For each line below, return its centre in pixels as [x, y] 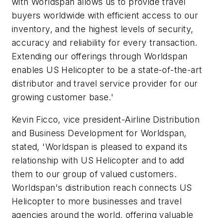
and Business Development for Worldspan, [99, 133]
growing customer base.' [63, 97]
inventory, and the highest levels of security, [103, 29]
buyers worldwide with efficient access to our [105, 15]
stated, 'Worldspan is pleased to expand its [100, 146]
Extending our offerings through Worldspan [100, 56]
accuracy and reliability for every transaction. [105, 42]
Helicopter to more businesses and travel [97, 201]
